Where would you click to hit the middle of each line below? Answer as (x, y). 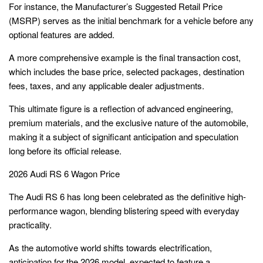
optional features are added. (62, 35)
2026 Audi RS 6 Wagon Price (64, 174)
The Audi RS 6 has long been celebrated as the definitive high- (127, 197)
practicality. (30, 225)
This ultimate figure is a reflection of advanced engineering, (121, 109)
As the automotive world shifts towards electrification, (110, 248)
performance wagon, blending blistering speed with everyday (124, 211)
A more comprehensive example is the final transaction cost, (125, 58)
